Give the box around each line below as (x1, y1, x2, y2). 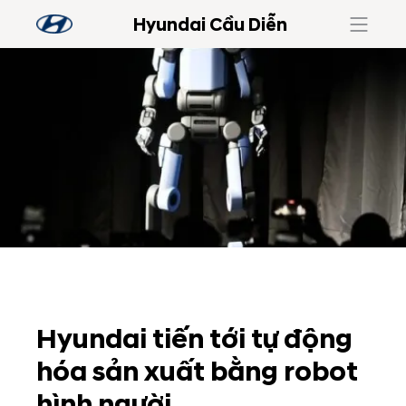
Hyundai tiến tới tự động (36, 323, 353, 356)
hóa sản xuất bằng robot (36, 355, 358, 389)
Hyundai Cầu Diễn (132, 14, 287, 36)
